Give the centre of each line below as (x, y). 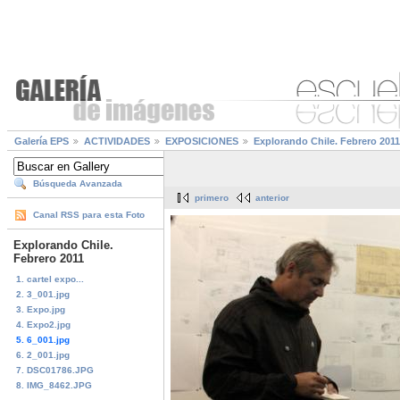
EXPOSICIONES (202, 142)
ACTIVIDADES (117, 142)
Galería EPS (42, 142)
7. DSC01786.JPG (55, 370)
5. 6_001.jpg (43, 339)
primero (212, 198)
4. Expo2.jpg (43, 324)
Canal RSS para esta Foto (89, 215)
